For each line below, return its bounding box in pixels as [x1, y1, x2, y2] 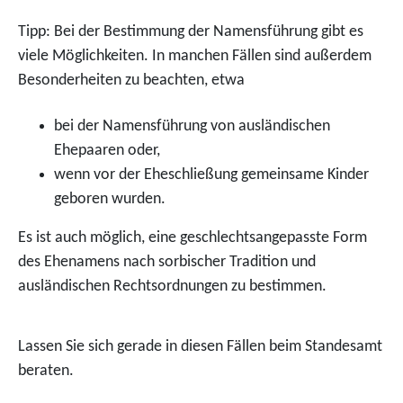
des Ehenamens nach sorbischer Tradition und [18, 254, 316, 271]
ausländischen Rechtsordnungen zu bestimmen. [18, 278, 327, 295]
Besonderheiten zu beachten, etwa [18, 72, 245, 89]
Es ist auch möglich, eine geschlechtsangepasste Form [18, 229, 367, 246]
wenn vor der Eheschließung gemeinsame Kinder [54, 166, 369, 184]
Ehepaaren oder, [54, 142, 160, 159]
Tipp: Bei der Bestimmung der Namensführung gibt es [18, 23, 363, 40]
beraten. [18, 363, 74, 380]
